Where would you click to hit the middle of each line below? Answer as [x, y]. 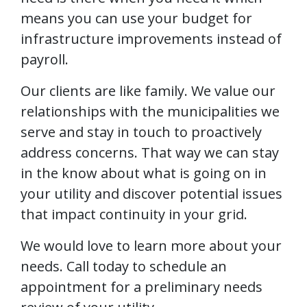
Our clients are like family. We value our [148, 90]
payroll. [45, 59]
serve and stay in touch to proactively [141, 132]
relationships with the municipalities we [150, 111]
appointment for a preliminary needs [142, 286]
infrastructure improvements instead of [151, 38]
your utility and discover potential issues [151, 193]
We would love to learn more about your [151, 245]
